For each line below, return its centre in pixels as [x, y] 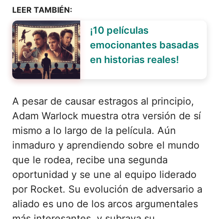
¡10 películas [119, 30]
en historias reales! [134, 59]
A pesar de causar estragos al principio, [103, 101]
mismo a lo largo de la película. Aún [94, 130]
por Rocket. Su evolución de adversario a [107, 189]
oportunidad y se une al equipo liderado [104, 174]
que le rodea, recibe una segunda [90, 160]
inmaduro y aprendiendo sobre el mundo [106, 145]
